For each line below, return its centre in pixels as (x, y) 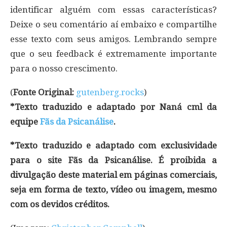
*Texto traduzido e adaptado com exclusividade (113, 145)
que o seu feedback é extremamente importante (113, 53)
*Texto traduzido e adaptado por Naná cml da (113, 107)
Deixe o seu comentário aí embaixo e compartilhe (113, 24)
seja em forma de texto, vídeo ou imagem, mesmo (113, 189)
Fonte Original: (44, 92)
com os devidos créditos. (60, 204)
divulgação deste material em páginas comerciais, (113, 175)
